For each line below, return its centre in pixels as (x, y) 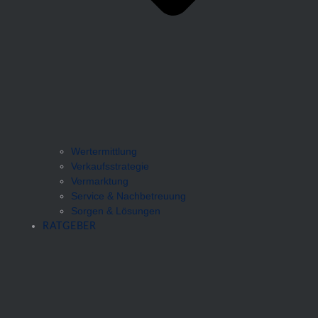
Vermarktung (100, 181)
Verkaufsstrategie (110, 166)
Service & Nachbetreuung (128, 196)
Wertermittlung (104, 151)
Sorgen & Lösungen (116, 211)
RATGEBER (70, 226)
